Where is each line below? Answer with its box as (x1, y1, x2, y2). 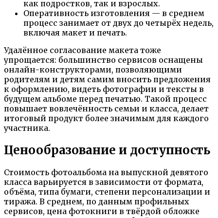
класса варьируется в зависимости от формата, (4, 177, 203, 187)
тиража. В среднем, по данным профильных (4, 197, 189, 207)
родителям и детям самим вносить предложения (4, 74, 211, 85)
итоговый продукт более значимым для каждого (4, 113, 209, 124)
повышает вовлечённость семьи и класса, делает (4, 104, 209, 114)
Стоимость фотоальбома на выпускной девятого (4, 167, 208, 178)
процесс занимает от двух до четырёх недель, (23, 18, 214, 28)
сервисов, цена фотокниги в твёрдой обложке (4, 206, 200, 217)
